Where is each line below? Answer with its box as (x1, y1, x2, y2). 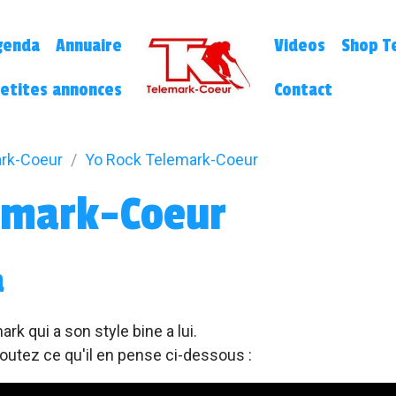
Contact (273, 79, 332, 101)
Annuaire (55, 34, 122, 57)
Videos (273, 34, 325, 57)
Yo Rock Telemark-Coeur (85, 150, 258, 170)
